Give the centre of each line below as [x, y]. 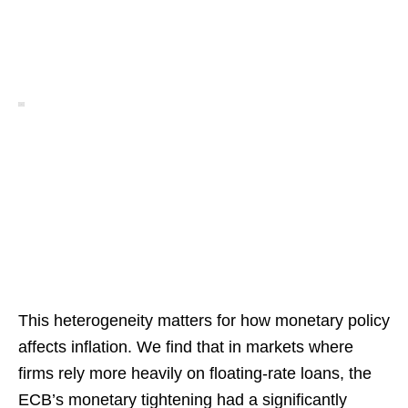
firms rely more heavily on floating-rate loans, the [195, 374]
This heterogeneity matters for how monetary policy [204, 321]
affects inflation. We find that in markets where [186, 347]
